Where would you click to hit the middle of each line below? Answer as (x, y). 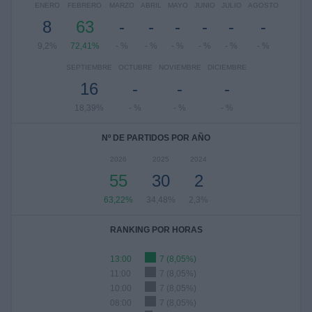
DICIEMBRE (227, 67)
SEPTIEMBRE (89, 67)
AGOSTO (263, 5)
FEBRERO (85, 5)
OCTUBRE (135, 67)
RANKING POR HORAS (156, 230)
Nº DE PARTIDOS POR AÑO (156, 138)
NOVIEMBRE (180, 67)
